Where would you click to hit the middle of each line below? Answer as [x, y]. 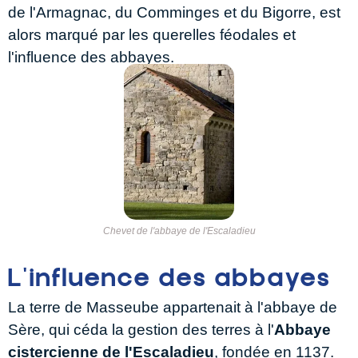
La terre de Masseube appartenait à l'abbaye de [173, 308]
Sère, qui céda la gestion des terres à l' [141, 330]
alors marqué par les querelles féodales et [152, 35]
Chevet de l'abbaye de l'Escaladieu [179, 231]
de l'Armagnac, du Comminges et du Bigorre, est [174, 13]
